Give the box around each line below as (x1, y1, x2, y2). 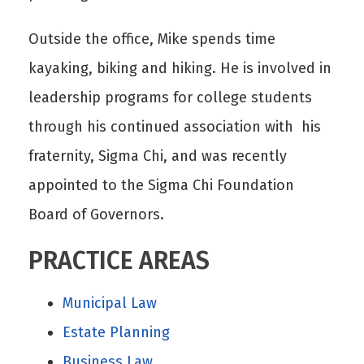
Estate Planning (63, 323, 171, 341)
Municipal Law (63, 294, 158, 312)
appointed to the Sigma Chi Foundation (28, 176, 294, 194)
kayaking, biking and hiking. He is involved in (28, 59, 331, 77)
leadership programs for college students (28, 89, 312, 106)
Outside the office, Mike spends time (28, 30, 275, 48)
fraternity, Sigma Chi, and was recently (28, 147, 287, 165)
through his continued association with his (28, 118, 321, 136)
